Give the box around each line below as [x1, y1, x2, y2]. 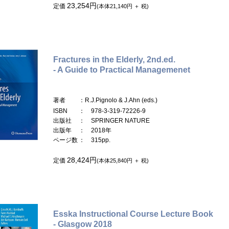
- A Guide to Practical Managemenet [53, 65, 190, 74]
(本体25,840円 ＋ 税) [97, 157, 149, 164]
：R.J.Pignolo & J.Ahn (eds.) [79, 96, 157, 104]
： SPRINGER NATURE [79, 117, 150, 124]
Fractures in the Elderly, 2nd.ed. [53, 55, 175, 64]
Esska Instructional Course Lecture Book [53, 209, 213, 218]
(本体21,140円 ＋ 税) [97, 3, 149, 9]
